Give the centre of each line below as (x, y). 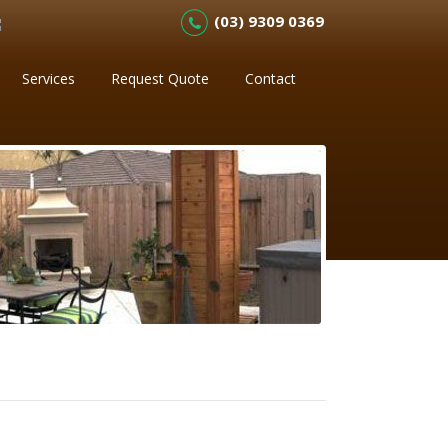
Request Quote (160, 78)
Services (49, 78)
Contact (271, 78)
